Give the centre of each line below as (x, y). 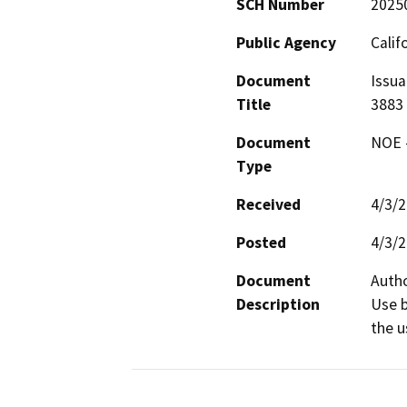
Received (268, 204)
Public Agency (286, 42)
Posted (261, 242)
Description (278, 304)
